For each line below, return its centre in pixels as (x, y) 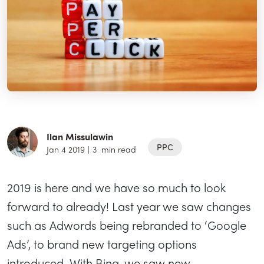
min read (118, 149)
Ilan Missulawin (80, 136)
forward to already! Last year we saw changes (129, 206)
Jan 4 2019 (66, 149)
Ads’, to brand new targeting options (102, 244)
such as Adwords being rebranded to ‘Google (127, 225)
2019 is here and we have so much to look (116, 187)
